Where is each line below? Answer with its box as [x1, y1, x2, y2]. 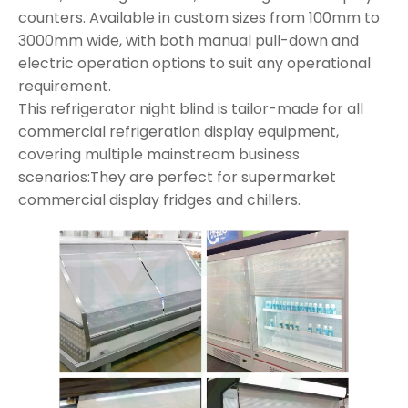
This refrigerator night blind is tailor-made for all [18, 98, 363, 120]
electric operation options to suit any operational [18, 53, 371, 75]
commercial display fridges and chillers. [18, 189, 301, 211]
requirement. [18, 76, 111, 97]
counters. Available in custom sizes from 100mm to [18, 7, 380, 29]
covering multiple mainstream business [18, 144, 300, 166]
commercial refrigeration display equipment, [18, 121, 339, 143]
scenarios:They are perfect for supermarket [18, 167, 336, 189]
